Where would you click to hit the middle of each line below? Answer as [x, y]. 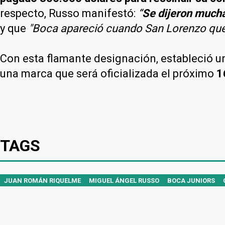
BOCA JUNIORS [191, 180]
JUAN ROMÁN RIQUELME [42, 180]
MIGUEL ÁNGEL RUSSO [124, 180]
